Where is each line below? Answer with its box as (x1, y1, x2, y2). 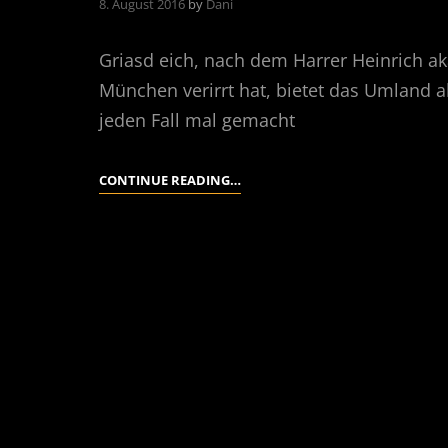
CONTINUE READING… (99, 170, 242, 189)
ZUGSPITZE (240, 169, 310, 188)
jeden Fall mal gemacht (99, 108, 296, 132)
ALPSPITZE (240, 273, 307, 292)
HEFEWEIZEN (240, 325, 322, 344)
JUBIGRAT (240, 221, 303, 240)
